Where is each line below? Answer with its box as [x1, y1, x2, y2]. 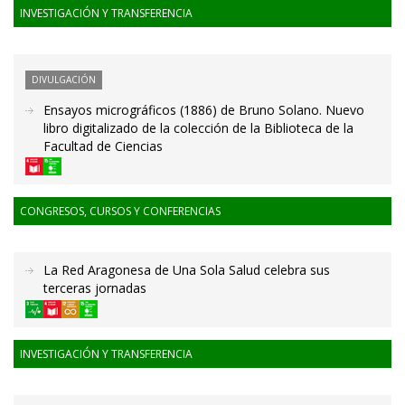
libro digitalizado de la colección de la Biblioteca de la [43, 119, 353, 137]
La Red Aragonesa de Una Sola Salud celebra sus [43, 261, 330, 279]
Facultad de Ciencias [43, 137, 163, 155]
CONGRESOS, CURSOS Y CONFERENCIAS [20, 203, 221, 220]
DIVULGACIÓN [32, 73, 96, 86]
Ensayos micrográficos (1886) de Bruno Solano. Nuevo [43, 101, 364, 118]
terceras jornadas [43, 279, 146, 297]
